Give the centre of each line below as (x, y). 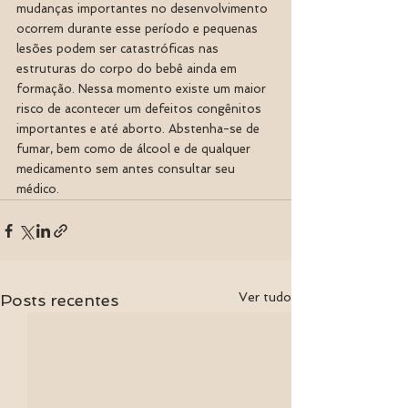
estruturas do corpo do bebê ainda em (128, 69)
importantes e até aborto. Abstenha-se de (140, 129)
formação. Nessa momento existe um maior (143, 89)
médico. (40, 189)
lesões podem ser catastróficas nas (119, 49)
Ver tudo (265, 297)
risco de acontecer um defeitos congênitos (141, 109)
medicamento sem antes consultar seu (127, 169)
